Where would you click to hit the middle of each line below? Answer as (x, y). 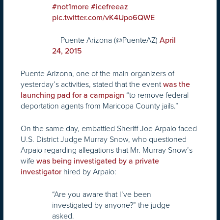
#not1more (70, 7)
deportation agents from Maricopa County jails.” (99, 106)
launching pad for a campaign (72, 95)
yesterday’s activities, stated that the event (92, 84)
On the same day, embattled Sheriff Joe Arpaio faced (109, 128)
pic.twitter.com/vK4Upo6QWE (103, 17)
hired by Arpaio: (89, 171)
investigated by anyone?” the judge (111, 205)
